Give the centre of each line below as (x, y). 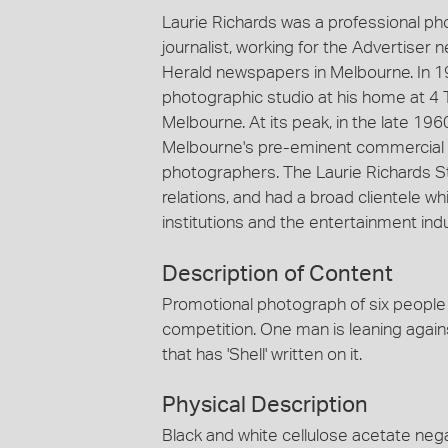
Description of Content (277, 273)
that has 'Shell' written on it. (262, 354)
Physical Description (265, 405)
